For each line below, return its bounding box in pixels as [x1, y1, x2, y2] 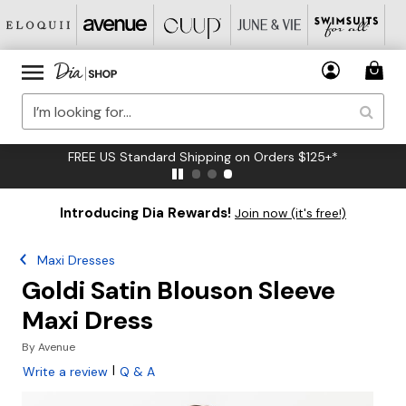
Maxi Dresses [37, 252, 116, 268]
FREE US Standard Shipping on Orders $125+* [68, 149, 338, 165]
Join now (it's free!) [235, 206, 346, 221]
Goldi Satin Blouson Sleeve [22, 274, 335, 307]
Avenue [38, 340, 75, 354]
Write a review [23, 363, 108, 380]
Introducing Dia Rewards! [60, 204, 231, 222]
